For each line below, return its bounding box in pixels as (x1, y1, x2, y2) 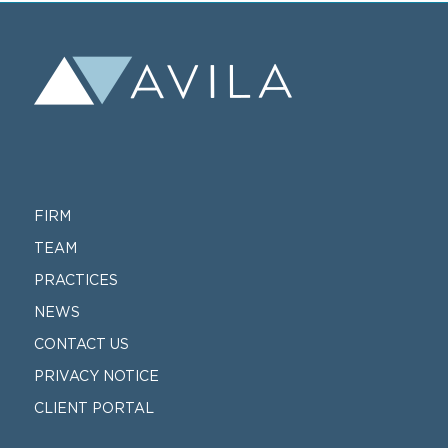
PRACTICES (33, 272, 118, 287)
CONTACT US (33, 336, 129, 351)
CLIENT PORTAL (33, 400, 154, 415)
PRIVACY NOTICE (33, 368, 159, 383)
